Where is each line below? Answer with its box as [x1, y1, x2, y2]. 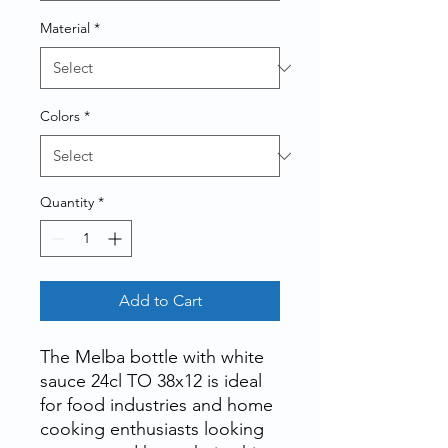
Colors [40, 107, 80, 125]
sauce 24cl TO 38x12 [40, 370, 207, 392]
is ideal [207, 370, 262, 392]
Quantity [40, 193, 94, 211]
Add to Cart [118, 291, 202, 310]
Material [40, 19, 90, 37]
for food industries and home [40, 394, 273, 416]
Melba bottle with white [75, 346, 264, 368]
